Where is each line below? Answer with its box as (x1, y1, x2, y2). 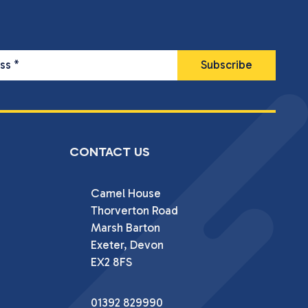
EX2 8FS (90, 254, 132, 269)
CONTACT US (69, 143, 151, 159)
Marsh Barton (90, 220, 160, 234)
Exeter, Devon (90, 237, 164, 252)
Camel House (90, 186, 161, 200)
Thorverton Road (90, 203, 178, 217)
